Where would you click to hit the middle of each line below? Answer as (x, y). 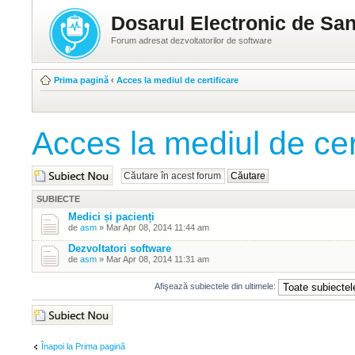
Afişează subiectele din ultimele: (216, 286)
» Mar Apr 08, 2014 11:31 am (153, 259)
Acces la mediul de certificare (177, 80)
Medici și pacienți (111, 217)
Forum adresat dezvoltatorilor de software (191, 40)
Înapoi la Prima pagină (83, 346)
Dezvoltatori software (120, 248)
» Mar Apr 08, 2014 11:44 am (153, 227)
